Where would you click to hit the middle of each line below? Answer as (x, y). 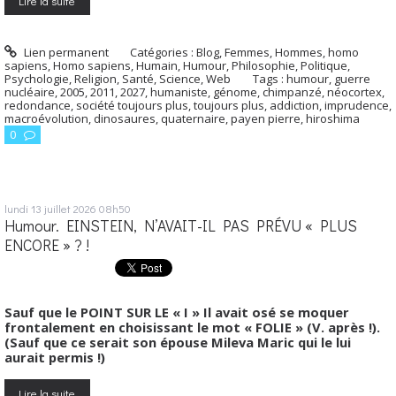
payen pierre (266, 119)
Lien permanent (65, 53)
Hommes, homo (317, 53)
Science (180, 79)
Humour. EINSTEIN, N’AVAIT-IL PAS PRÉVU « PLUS (181, 226)
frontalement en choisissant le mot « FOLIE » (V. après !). (192, 327)
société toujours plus (132, 106)
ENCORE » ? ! (47, 246)
